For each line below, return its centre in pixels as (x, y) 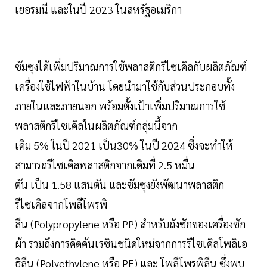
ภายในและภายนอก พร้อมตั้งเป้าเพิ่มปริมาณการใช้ (120, 106)
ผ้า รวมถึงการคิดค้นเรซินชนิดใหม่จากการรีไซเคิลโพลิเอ (131, 244)
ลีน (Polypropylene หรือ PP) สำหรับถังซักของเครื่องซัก (130, 224)
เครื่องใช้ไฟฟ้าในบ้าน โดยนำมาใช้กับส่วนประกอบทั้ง (125, 86)
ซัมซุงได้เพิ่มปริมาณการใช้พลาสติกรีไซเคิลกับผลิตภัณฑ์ (131, 67)
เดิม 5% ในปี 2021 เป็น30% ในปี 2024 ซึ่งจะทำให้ (124, 145)
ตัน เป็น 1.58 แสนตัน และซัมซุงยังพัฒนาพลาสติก (119, 185)
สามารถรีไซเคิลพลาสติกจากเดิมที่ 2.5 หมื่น (105, 165)
